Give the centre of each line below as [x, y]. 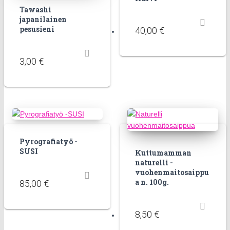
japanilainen [43, 20]
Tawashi [35, 10]
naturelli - [154, 163]
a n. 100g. [152, 182]
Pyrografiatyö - [49, 142]
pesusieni [37, 29]
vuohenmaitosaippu [172, 172]
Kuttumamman [163, 153]
